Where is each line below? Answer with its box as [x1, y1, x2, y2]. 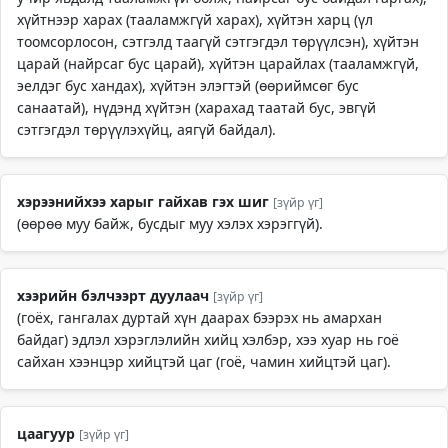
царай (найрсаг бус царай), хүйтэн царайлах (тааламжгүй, [17, 54, 419, 73]
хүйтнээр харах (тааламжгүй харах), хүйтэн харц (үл [17, 10, 373, 29]
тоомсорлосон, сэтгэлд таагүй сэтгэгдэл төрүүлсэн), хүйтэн [17, 32, 419, 51]
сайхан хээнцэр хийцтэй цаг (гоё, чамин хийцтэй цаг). [17, 352, 391, 371]
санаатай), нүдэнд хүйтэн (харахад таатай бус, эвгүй [17, 98, 376, 117]
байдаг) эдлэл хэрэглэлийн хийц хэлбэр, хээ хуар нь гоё [17, 330, 399, 349]
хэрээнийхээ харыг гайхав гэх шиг [17, 192, 269, 211]
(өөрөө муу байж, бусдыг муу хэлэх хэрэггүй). [17, 214, 323, 233]
